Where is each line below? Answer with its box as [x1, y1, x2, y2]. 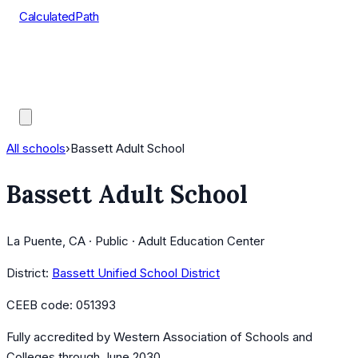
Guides [19, 89, 58, 104]
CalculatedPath [19, 9, 99, 24]
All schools [6, 141, 66, 156]
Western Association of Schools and [113, 329, 312, 345]
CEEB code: [6, 297, 76, 313]
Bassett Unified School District [52, 265, 220, 281]
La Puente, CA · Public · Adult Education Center [6, 233, 265, 249]
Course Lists [19, 49, 89, 64]
